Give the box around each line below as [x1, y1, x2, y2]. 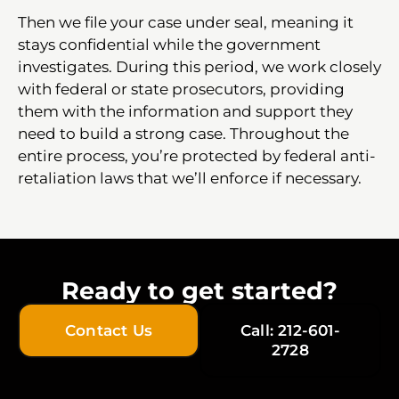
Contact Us [65, 321, 152, 339]
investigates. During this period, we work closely [18, 57, 381, 76]
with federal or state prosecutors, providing [18, 79, 345, 98]
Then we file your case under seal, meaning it [18, 12, 354, 31]
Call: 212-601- [240, 321, 340, 339]
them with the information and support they [18, 102, 353, 120]
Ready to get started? [61, 275, 338, 305]
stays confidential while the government [18, 35, 321, 53]
